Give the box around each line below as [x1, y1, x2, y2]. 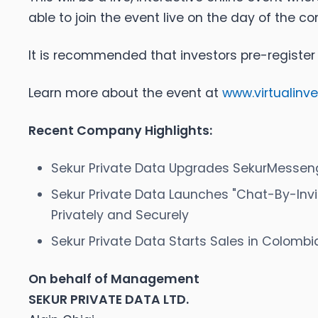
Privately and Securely [51, 207, 189, 224]
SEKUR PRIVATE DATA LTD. [28, 291, 189, 309]
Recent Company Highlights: [28, 122, 212, 140]
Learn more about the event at [28, 84, 222, 102]
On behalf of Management [28, 270, 199, 288]
